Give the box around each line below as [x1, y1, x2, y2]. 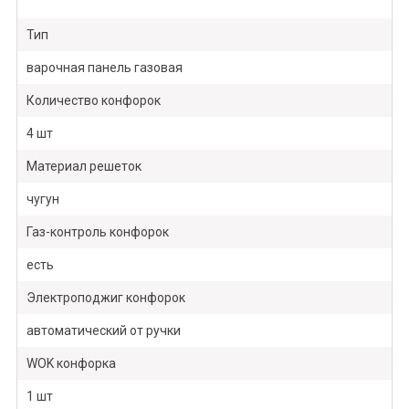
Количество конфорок [26, 93, 161, 109]
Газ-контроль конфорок [26, 225, 169, 240]
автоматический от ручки [26, 323, 181, 339]
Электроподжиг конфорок [26, 290, 185, 306]
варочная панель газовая [26, 60, 183, 76]
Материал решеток [26, 159, 142, 174]
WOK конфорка [26, 356, 116, 372]
